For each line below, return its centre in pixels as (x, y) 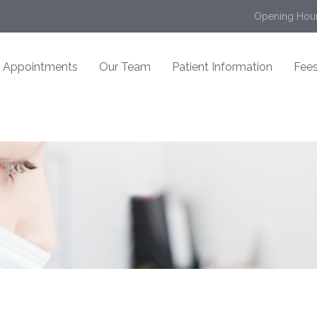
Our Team (125, 67)
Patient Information (222, 67)
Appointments (40, 67)
